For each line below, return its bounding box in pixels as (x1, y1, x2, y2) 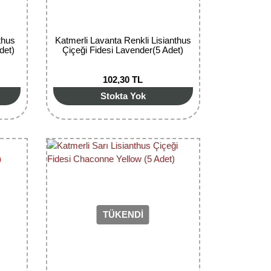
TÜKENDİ (102, 209, 143, 220)
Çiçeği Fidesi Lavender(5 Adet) (62, 44, 184, 55)
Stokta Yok (100, 90, 146, 101)
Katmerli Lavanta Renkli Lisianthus (54, 34, 191, 45)
